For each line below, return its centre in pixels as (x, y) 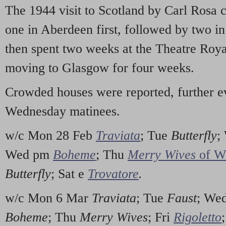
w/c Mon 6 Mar (48, 198)
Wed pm (29, 154)
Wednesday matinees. (63, 111)
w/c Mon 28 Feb (50, 135)
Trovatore (113, 174)
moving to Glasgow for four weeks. (100, 68)
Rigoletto (197, 217)
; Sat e (69, 174)
